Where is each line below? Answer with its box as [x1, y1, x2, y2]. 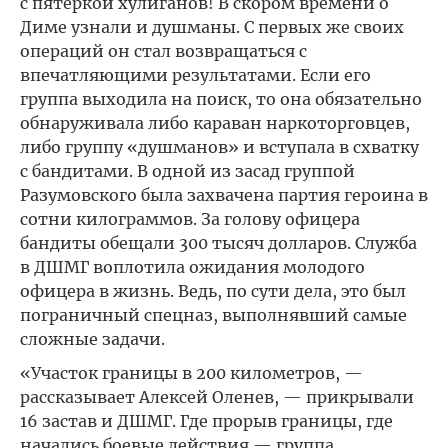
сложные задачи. [20, 329, 165, 349]
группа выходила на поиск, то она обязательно [20, 89, 422, 109]
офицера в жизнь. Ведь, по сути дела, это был [20, 281, 406, 301]
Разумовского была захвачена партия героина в [20, 185, 428, 205]
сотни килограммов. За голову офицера [20, 209, 360, 229]
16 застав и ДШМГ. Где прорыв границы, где [20, 411, 393, 431]
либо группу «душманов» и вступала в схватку [20, 137, 419, 157]
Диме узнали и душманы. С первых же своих [20, 17, 404, 37]
